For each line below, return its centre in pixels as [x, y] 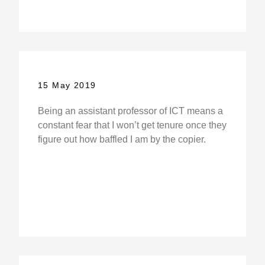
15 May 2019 [67, 85]
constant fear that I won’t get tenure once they [132, 125]
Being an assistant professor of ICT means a [130, 111]
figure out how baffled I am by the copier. [122, 140]
